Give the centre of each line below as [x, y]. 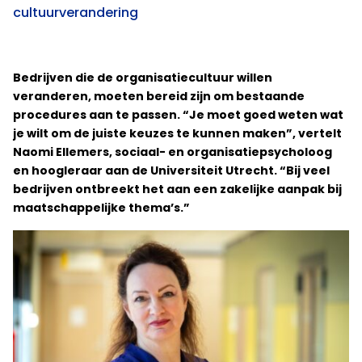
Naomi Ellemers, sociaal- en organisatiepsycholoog [173, 152]
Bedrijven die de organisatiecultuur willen [143, 78]
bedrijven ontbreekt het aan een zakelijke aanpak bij [177, 189]
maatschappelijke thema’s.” [101, 208]
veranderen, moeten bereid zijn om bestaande [159, 96]
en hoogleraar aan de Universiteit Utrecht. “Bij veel [171, 170]
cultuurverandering [76, 13]
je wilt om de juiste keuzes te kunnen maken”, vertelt [177, 133]
